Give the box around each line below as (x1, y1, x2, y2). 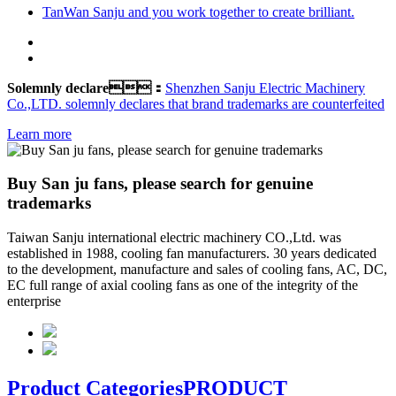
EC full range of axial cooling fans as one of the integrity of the (7, 278, 358, 293)
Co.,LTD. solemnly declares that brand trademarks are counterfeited (7, 95, 385, 111)
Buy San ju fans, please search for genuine (7, 174, 313, 194)
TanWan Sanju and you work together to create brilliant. (42, 4, 354, 19)
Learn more (7, 126, 72, 141)
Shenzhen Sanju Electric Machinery (165, 80, 365, 95)
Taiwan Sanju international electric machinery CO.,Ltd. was (7, 230, 341, 246)
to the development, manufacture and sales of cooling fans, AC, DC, (7, 262, 387, 278)
